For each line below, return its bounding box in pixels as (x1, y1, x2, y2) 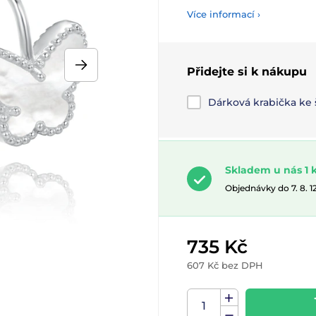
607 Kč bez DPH (187, 260, 263, 272)
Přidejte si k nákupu (187, 65, 307, 78)
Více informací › (187, 8, 260, 20)
